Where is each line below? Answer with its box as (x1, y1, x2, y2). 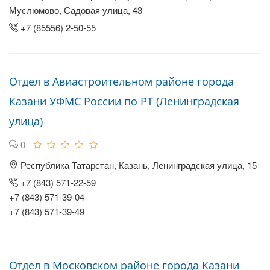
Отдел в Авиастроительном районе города (9, 74, 234, 89)
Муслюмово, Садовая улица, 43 (9, 4, 142, 16)
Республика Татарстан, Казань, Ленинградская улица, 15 (18, 159, 257, 171)
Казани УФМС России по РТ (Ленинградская (9, 94, 239, 108)
